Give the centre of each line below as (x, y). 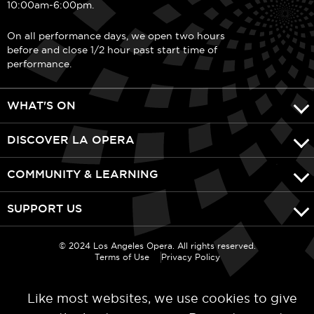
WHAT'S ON (41, 106)
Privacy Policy (190, 257)
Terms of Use (122, 257)
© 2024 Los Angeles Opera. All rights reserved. (157, 246)
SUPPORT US (45, 209)
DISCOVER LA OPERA (71, 140)
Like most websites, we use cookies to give (162, 299)
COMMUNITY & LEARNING (83, 175)
